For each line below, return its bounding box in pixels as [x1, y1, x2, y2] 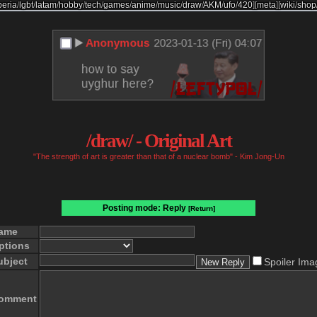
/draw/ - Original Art [86, 130, 231, 151]
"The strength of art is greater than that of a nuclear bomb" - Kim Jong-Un [33, 152, 284, 161]
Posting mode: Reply [102, 203, 188, 213]
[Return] [188, 204, 215, 212]
